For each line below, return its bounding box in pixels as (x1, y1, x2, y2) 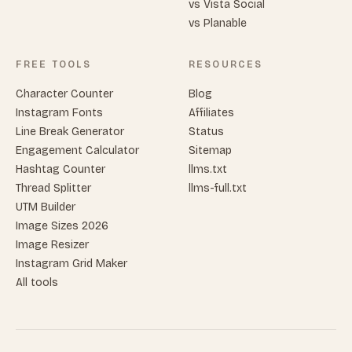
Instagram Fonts (16, 105, 103, 119)
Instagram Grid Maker (16, 256, 127, 270)
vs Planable (189, 16, 247, 30)
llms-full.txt (189, 181, 247, 195)
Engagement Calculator (16, 143, 139, 157)
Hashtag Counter (16, 162, 105, 176)
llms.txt (189, 162, 227, 176)
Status (189, 124, 224, 138)
